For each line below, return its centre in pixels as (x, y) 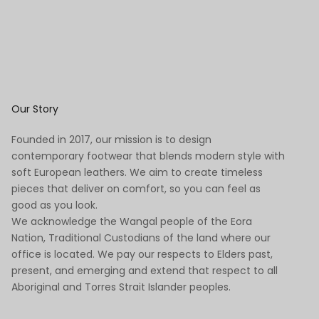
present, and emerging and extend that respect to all (145, 271)
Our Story (35, 109)
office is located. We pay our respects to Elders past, (142, 255)
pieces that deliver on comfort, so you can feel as (136, 189)
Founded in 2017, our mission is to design (111, 140)
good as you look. (54, 205)
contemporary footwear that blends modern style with (148, 156)
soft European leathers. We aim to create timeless (137, 173)
